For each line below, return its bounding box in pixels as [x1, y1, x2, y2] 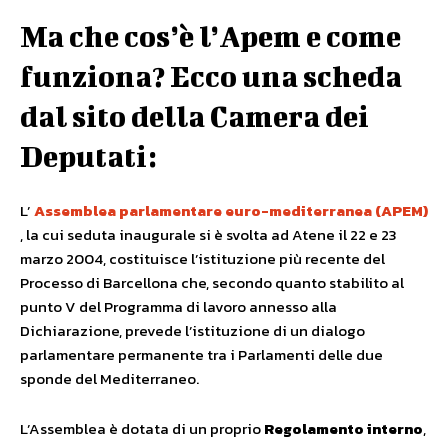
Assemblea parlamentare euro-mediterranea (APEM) [34, 199, 428, 222]
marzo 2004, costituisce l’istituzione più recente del [20, 247, 385, 270]
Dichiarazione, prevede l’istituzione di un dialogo [20, 319, 365, 342]
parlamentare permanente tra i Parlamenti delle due [20, 343, 383, 366]
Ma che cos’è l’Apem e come [20, 19, 401, 53]
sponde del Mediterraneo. [20, 367, 199, 390]
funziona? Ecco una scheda [20, 59, 402, 93]
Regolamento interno [264, 417, 423, 440]
